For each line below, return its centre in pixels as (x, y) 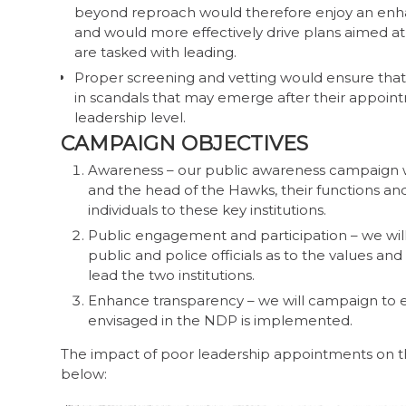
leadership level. (130, 117)
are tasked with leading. (155, 52)
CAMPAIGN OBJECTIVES (184, 143)
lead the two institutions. (171, 275)
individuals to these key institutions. (207, 209)
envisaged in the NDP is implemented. (220, 320)
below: (84, 374)
